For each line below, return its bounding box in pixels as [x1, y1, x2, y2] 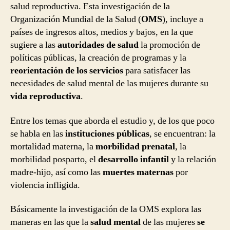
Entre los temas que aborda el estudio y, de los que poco [10, 114, 215, 127]
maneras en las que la [10, 216, 90, 228]
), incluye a [162, 13, 203, 26]
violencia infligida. [10, 179, 80, 191]
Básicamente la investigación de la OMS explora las [10, 203, 201, 216]
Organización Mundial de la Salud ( [10, 13, 141, 26]
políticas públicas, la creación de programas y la [10, 52, 186, 64]
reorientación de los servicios [10, 65, 123, 77]
